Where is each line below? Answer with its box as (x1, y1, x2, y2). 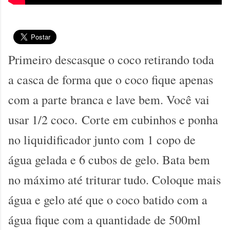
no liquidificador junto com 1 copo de (8, 131, 196, 148)
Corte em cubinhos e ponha (82, 111, 218, 128)
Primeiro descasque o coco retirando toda (8, 51, 214, 68)
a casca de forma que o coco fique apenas (8, 71, 213, 88)
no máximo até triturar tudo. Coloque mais (8, 171, 221, 188)
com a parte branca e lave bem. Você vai (8, 91, 209, 108)
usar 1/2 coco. (8, 111, 82, 128)
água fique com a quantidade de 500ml (8, 212, 201, 228)
